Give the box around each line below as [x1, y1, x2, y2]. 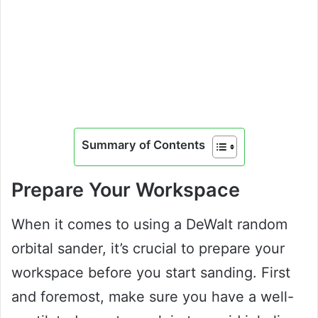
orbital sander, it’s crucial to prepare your [11, 240, 285, 258]
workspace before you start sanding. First [11, 264, 290, 282]
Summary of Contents [81, 138, 205, 153]
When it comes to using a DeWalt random [11, 216, 287, 234]
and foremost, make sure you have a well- [11, 288, 294, 306]
